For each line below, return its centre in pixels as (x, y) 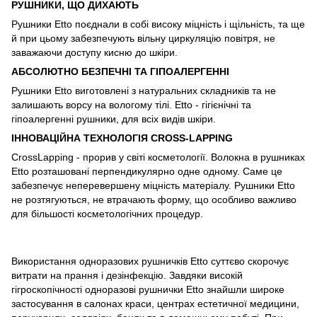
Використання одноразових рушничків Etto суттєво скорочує (150, 261)
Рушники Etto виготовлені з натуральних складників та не (144, 90)
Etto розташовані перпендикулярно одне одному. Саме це (147, 171)
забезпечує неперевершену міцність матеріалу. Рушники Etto (153, 185)
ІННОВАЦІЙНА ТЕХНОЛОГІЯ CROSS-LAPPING (122, 138)
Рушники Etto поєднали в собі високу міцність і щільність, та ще (158, 24)
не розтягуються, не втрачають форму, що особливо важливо (154, 199)
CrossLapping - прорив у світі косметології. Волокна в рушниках (158, 157)
